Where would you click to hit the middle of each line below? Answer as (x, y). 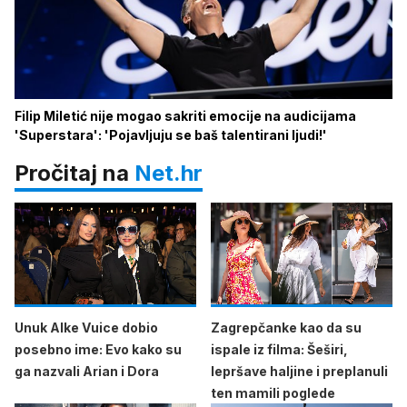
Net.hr (169, 173)
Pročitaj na (74, 173)
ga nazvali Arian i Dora (87, 372)
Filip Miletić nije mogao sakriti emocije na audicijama (185, 115)
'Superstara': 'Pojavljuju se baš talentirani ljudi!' (171, 134)
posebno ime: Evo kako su (98, 350)
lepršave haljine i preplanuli (299, 372)
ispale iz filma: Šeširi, (279, 350)
